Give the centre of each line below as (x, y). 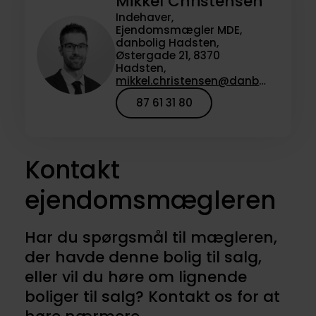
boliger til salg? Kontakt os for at (152, 296)
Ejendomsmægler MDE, (179, 30)
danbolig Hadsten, (168, 43)
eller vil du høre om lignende (135, 276)
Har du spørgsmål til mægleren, (151, 237)
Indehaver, (145, 18)
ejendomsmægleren (150, 200)
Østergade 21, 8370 (168, 56)
